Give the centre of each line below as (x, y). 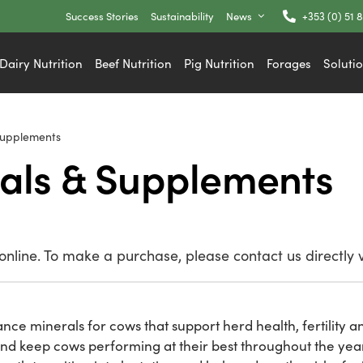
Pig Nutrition (220, 63)
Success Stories (102, 16)
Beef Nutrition (134, 63)
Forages (289, 63)
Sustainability (183, 16)
